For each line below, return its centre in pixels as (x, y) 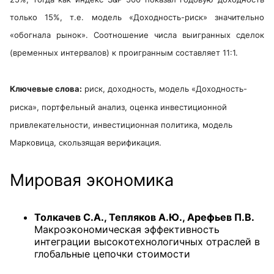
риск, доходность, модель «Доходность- (165, 89)
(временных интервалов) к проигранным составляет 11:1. (124, 53)
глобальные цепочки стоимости (112, 254)
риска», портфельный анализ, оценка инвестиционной (118, 107)
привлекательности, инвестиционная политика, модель (121, 124)
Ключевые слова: (46, 89)
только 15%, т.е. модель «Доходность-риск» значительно (137, 17)
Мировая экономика (92, 180)
